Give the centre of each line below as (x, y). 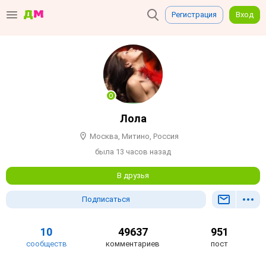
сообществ (46, 244)
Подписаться (106, 199)
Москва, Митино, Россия (134, 137)
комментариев (133, 244)
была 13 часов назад (133, 152)
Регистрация (194, 15)
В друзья (133, 176)
